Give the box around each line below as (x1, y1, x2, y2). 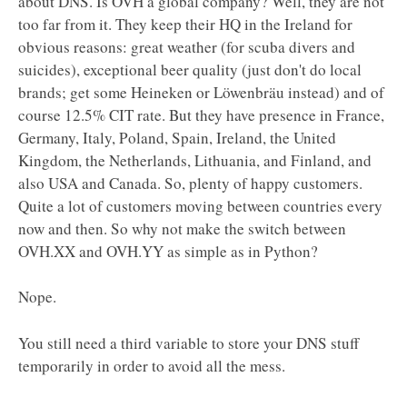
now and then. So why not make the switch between (18, 217, 346, 239)
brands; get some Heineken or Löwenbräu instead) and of (18, 81, 384, 103)
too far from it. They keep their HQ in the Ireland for (18, 13, 352, 35)
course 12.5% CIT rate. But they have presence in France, (18, 104, 384, 125)
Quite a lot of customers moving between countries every (18, 194, 382, 216)
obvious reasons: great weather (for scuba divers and (18, 35, 355, 57)
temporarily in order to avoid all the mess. (18, 355, 285, 377)
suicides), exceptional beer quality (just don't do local (18, 58, 362, 80)
